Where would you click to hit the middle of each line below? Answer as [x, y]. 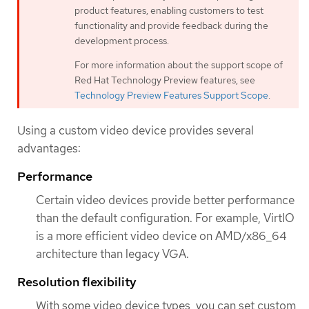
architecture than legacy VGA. [112, 254]
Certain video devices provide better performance [165, 200]
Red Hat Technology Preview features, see [165, 80]
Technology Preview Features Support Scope [171, 96]
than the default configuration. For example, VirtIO [165, 218]
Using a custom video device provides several [136, 130]
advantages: [49, 148]
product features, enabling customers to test [169, 11]
